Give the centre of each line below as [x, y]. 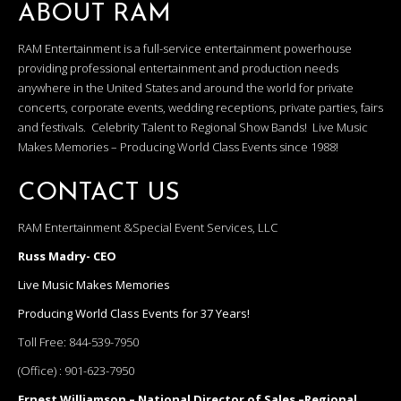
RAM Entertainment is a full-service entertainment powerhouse [185, 49]
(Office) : [41, 371]
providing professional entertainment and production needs [178, 68]
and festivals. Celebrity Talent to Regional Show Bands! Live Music [193, 128]
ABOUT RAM [94, 15]
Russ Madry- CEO [67, 256]
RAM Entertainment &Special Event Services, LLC [148, 228]
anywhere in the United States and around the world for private [186, 88]
